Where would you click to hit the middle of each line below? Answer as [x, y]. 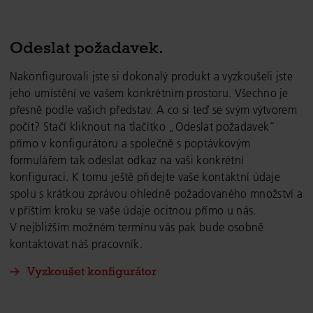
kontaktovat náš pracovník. [76, 244]
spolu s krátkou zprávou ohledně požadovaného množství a [156, 194]
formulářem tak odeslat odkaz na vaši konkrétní [127, 160]
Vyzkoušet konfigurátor [91, 272]
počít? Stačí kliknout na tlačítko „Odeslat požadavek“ [143, 127]
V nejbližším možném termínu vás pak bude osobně [137, 227]
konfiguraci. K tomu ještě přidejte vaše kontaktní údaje [145, 177]
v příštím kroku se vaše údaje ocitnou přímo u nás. [133, 211]
